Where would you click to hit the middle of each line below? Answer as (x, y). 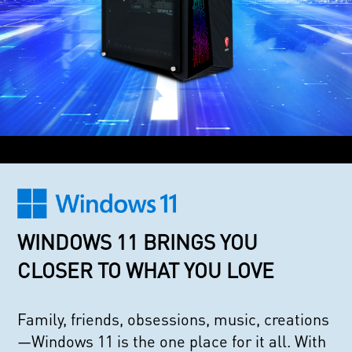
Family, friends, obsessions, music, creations (174, 319)
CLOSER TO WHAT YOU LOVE (146, 269)
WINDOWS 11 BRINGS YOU (138, 241)
